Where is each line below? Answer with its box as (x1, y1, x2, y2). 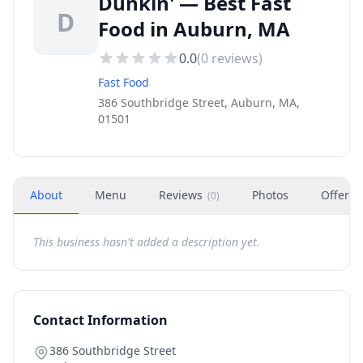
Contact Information (33, 311, 168, 329)
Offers (321, 187, 355, 203)
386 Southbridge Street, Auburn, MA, (98, 95, 300, 110)
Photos (252, 187, 288, 203)
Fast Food (98, 75, 149, 90)
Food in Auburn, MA (98, 15, 290, 42)
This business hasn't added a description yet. (33, 234, 260, 250)
